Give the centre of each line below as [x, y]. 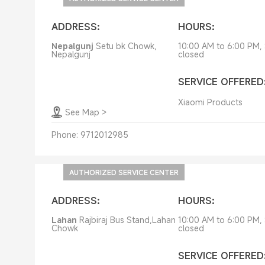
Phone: [64, 135]
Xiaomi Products [210, 102]
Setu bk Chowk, [126, 46]
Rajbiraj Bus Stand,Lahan [127, 220]
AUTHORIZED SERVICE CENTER [124, 172]
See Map [82, 112]
